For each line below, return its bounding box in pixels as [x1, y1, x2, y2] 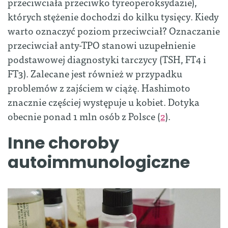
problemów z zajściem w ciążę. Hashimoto [8, 79, 190, 96]
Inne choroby [8, 131, 119, 155]
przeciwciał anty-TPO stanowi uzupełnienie [8, 37, 195, 53]
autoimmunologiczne [8, 151, 190, 174]
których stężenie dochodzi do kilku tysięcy [8, 8, 191, 24]
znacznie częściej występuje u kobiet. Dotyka [8, 94, 199, 110]
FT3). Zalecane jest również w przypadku [8, 65, 182, 81]
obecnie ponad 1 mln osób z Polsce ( [8, 108, 160, 124]
